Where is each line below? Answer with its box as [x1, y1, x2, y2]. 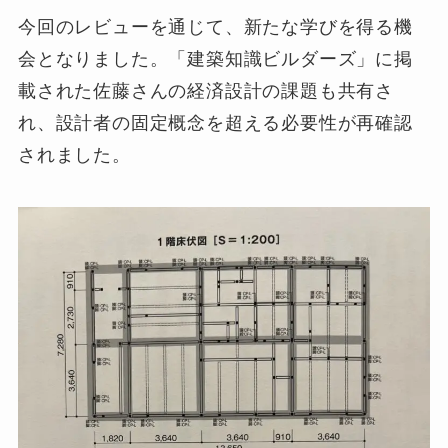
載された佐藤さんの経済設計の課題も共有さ [17, 81, 395, 102]
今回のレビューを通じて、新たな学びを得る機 [17, 17, 413, 38]
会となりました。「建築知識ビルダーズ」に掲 [17, 49, 413, 70]
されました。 [17, 145, 131, 166]
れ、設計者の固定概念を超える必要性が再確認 [17, 113, 413, 134]
